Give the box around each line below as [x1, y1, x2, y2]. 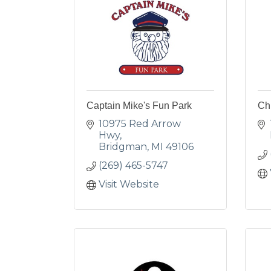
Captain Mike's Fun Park [87, 100, 192, 111]
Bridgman [99, 141, 147, 152]
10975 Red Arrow [99, 118, 181, 129]
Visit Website [99, 178, 159, 190]
